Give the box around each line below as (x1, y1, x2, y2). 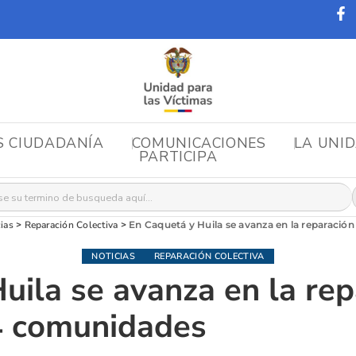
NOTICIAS (91, 250, 135, 263)
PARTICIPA (138, 147, 218, 167)
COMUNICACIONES (131, 133, 266, 153)
